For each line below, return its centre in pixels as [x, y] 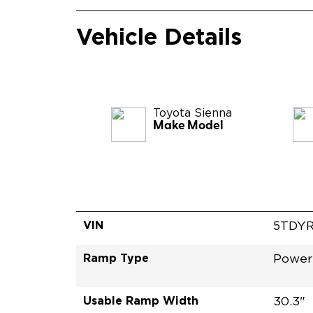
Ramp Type [116, 257]
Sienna [213, 113]
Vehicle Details [159, 36]
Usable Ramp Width [141, 300]
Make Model [189, 126]
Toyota [172, 113]
